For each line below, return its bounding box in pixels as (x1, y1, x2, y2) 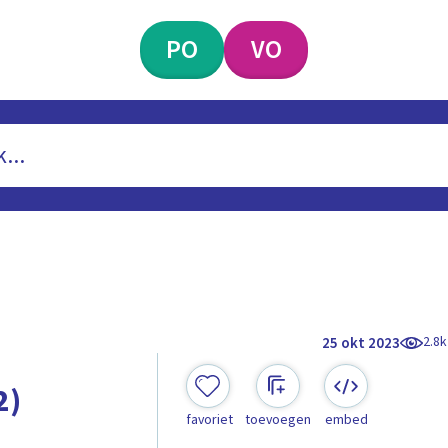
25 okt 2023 (322, 332, 401, 354)
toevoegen (244, 410, 311, 431)
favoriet (185, 410, 233, 431)
